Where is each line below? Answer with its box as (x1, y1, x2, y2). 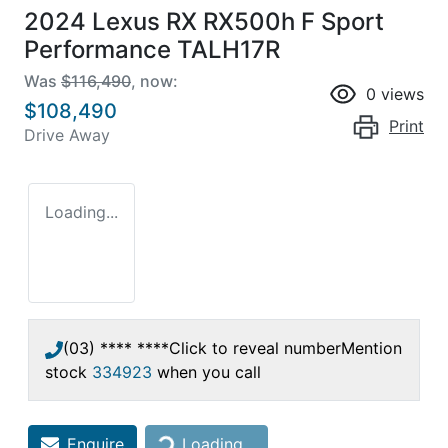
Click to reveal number (169, 337, 341, 358)
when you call (157, 361, 261, 382)
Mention (341, 337, 402, 358)
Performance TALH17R (24, 34, 280, 64)
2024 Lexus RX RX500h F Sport (24, 6, 384, 36)
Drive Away (24, 124, 110, 145)
